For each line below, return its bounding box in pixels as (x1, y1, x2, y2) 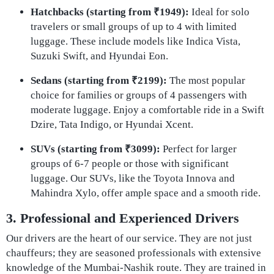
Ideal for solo (189, 6, 250, 18)
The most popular (167, 75, 245, 86)
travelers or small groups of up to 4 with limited (31, 21, 237, 32)
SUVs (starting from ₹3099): (31, 143, 160, 155)
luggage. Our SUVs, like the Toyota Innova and (31, 172, 235, 184)
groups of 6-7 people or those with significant (31, 158, 229, 169)
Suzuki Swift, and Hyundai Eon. (31, 50, 168, 62)
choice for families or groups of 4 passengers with (31, 89, 247, 101)
